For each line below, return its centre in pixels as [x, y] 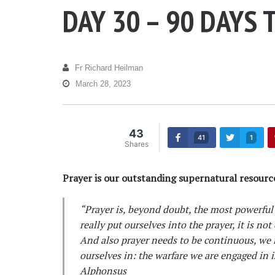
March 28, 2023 [103, 84]
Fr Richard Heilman [109, 68]
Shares [136, 144]
